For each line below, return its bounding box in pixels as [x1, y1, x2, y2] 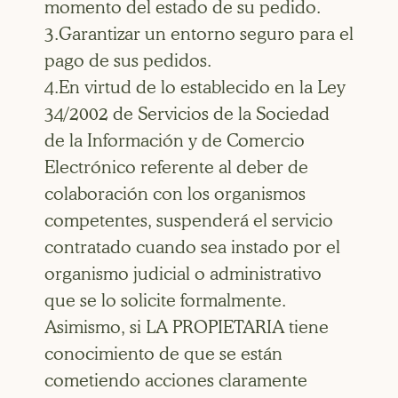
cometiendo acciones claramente [44, 369, 307, 391]
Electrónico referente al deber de [44, 155, 308, 178]
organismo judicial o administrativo [44, 262, 322, 284]
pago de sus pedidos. [44, 49, 211, 71]
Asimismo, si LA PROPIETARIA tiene [44, 315, 329, 338]
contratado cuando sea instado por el [44, 235, 340, 258]
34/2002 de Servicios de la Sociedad [44, 102, 330, 124]
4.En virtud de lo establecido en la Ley [44, 76, 346, 98]
